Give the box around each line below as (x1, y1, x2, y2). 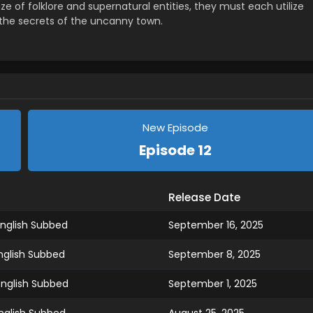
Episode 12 (138, 140, 212, 160)
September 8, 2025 (168, 247, 261, 261)
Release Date (168, 190, 240, 205)
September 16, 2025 (168, 218, 263, 232)
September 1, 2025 (168, 277, 257, 291)
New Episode (142, 120, 208, 135)
